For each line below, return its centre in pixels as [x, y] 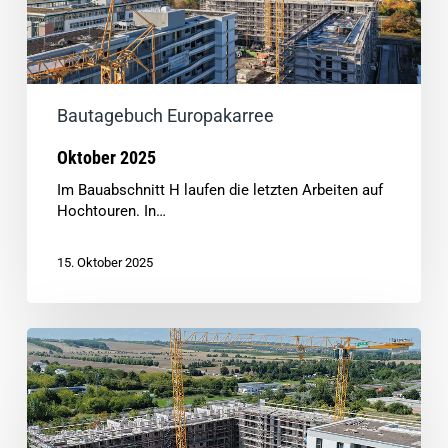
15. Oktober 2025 [104, 262]
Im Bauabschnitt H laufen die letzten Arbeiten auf [219, 189]
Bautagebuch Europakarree [165, 115]
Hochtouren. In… [111, 210]
